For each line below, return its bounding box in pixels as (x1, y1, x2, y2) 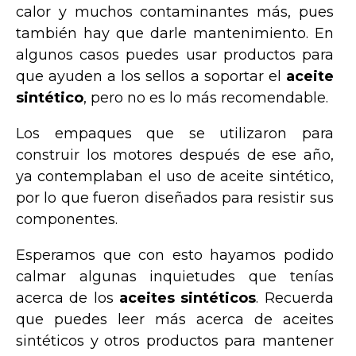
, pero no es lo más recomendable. (83, 88, 328, 106)
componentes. (16, 210, 118, 228)
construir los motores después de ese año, (16, 145, 334, 164)
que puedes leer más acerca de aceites (16, 310, 334, 328)
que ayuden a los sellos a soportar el (16, 67, 286, 85)
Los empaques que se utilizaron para (16, 124, 334, 142)
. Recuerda (256, 288, 334, 307)
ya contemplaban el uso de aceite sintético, (16, 167, 334, 185)
